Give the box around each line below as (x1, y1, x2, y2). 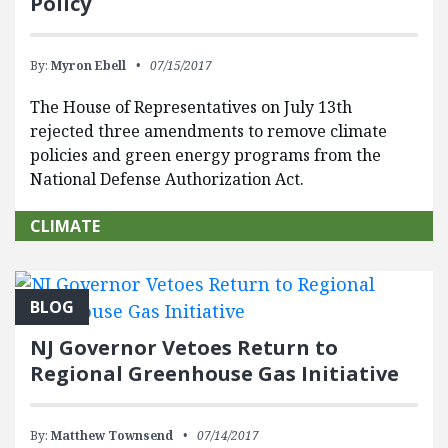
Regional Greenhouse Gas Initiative (30, 360, 399, 388)
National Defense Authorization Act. (30, 168, 304, 191)
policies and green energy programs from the (30, 144, 381, 167)
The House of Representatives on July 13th (30, 96, 352, 119)
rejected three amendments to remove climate (30, 120, 387, 143)
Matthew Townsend (51, 427, 173, 445)
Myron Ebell (51, 57, 126, 75)
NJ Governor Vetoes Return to (30, 334, 338, 362)
